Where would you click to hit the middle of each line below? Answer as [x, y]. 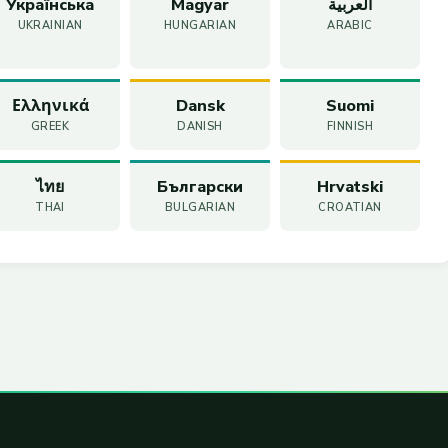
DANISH [200, 127]
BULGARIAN [200, 208]
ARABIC [350, 26]
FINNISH [350, 127]
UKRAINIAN [50, 26]
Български [200, 187]
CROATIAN [350, 208]
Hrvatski [350, 187]
